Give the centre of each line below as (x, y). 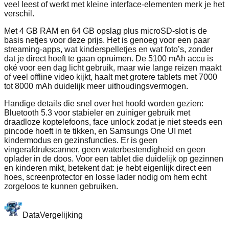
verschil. (19, 14)
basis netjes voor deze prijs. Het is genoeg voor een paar (107, 40)
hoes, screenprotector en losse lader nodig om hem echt (105, 177)
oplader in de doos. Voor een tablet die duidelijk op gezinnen (114, 159)
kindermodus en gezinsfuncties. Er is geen (81, 141)
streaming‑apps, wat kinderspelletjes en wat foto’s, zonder (109, 50)
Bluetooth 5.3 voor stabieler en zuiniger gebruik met (97, 113)
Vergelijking (61, 215)
